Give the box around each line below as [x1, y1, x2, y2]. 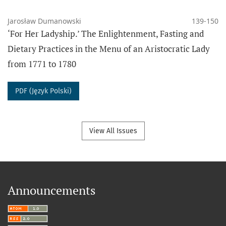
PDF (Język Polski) [15, 86, 72, 95]
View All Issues [89, 126, 137, 135]
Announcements [8, 182, 95, 198]
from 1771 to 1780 [8, 58, 76, 70]
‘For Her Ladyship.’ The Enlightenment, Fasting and [8, 27, 204, 39]
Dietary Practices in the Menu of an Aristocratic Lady [8, 42, 210, 54]
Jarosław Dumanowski [8, 16, 81, 26]
